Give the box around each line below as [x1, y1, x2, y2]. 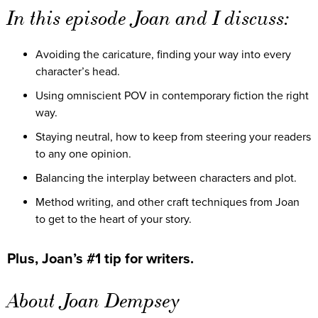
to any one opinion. [35, 147, 131, 162]
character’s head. [35, 65, 120, 79]
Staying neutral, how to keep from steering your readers [35, 130, 311, 145]
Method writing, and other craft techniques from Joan [35, 195, 300, 210]
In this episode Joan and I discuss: [7, 6, 290, 31]
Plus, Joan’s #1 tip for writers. [7, 250, 194, 268]
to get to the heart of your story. [35, 212, 192, 227]
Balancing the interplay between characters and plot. [35, 171, 297, 186]
